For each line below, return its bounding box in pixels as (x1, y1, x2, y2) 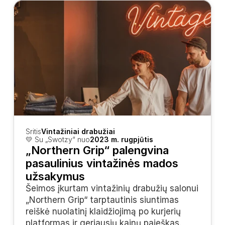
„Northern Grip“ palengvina (26, 144, 169, 157)
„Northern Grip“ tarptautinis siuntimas (26, 195, 179, 205)
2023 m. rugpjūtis (90, 135, 154, 144)
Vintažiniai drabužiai (41, 127, 116, 136)
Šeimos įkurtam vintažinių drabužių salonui (26, 183, 199, 193)
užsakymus (26, 170, 85, 183)
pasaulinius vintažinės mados (26, 157, 179, 170)
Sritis (26, 127, 42, 136)
